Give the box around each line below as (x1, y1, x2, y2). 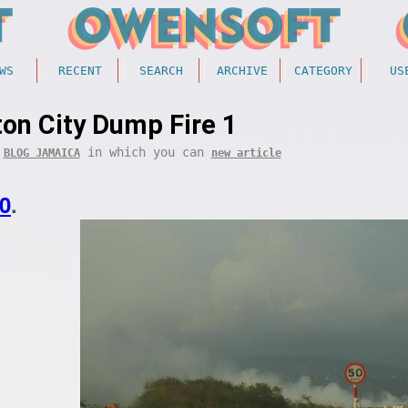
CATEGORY (294, 64, 352, 77)
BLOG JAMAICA (3, 147, 80, 159)
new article (210, 147, 281, 159)
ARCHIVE (217, 64, 268, 77)
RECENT (58, 64, 102, 77)
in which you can (79, 145, 211, 159)
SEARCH (139, 64, 183, 77)
